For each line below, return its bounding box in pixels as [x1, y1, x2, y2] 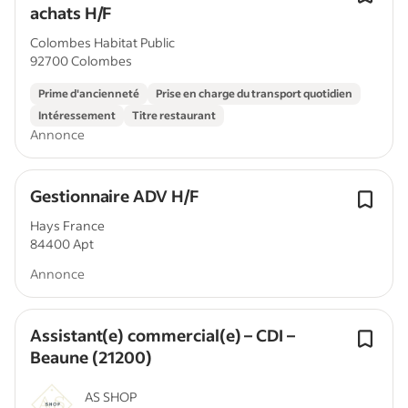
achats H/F [30, 2, 112, 24]
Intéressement [38, 108, 116, 122]
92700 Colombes [30, 52, 132, 69]
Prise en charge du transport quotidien [156, 87, 352, 100]
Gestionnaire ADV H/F [30, 185, 199, 207]
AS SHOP [85, 388, 137, 405]
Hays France [30, 217, 105, 234]
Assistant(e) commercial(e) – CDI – [30, 324, 295, 346]
